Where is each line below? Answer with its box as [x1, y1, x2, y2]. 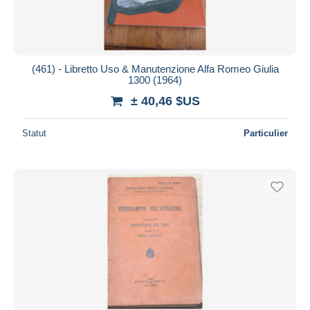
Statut [22, 127, 46, 138]
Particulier [244, 127, 288, 138]
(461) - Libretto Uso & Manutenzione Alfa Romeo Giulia [31, 62, 279, 75]
